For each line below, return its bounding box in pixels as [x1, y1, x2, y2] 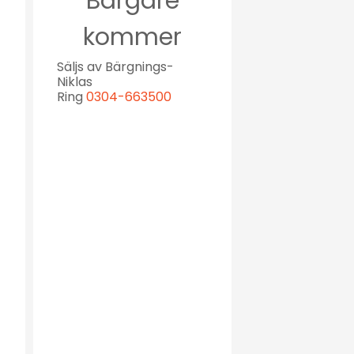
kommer [83, 20, 182, 54]
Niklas [57, 72, 92, 91]
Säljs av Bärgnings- [57, 57, 174, 76]
